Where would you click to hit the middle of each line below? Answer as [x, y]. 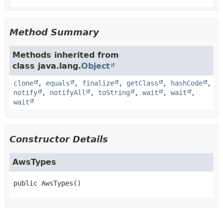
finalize [98, 83]
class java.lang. [47, 66]
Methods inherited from [66, 55]
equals [58, 83]
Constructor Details [59, 139]
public [25, 183]
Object [96, 66]
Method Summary [54, 32]
